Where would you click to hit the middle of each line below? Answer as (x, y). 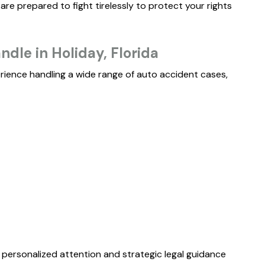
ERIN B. (171, 60)
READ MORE (177, 15)
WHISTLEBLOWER (193, 254)
